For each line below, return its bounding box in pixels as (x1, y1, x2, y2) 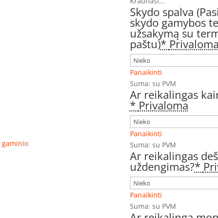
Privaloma (138, 98, 188, 113)
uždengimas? (129, 159, 195, 174)
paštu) (129, 36, 161, 52)
